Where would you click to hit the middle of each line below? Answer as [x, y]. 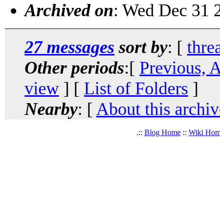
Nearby [51, 109]
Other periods [74, 68]
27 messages [69, 47]
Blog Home [162, 132]
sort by [141, 47]
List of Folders [136, 88]
